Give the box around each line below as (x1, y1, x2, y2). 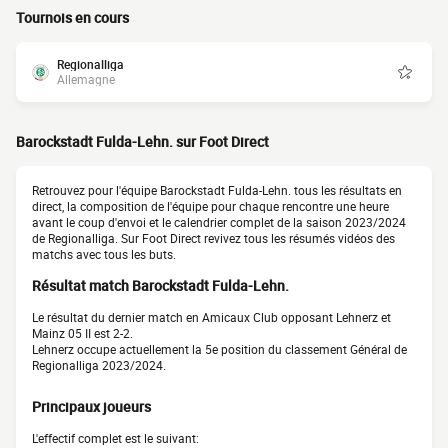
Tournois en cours (16, 8, 129, 27)
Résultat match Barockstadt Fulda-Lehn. (32, 276, 289, 296)
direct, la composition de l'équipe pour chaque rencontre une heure (32, 198, 389, 214)
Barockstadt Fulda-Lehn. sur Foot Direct (16, 132, 269, 151)
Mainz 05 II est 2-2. (32, 325, 133, 342)
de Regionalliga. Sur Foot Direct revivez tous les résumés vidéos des (32, 230, 395, 246)
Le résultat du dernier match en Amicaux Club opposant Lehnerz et (32, 309, 391, 326)
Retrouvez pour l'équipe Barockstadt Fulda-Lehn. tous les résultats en (32, 182, 402, 198)
